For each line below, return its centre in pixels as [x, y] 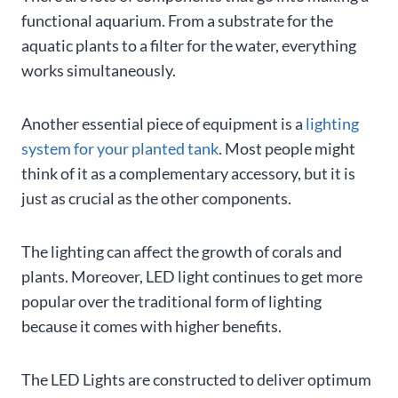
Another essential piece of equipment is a [163, 124]
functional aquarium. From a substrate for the [177, 21]
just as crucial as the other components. [156, 199]
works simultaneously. [99, 71]
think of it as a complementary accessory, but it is [188, 174]
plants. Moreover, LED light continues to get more [192, 277]
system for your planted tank [120, 149]
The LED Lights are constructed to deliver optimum [196, 380]
